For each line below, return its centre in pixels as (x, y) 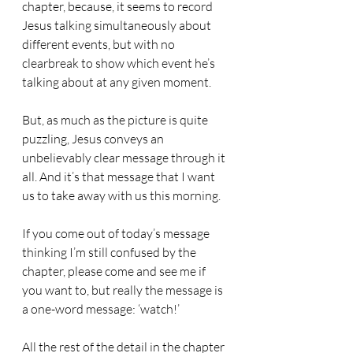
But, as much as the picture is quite (116, 120)
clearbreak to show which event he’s (120, 63)
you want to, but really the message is (124, 290)
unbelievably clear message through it (125, 158)
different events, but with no (100, 44)
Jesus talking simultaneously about (118, 25)
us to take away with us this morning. (121, 195)
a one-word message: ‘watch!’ (101, 309)
